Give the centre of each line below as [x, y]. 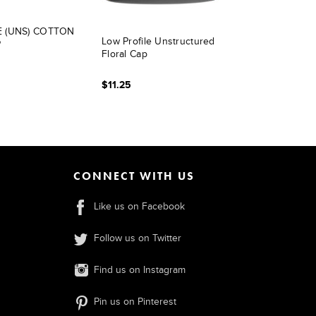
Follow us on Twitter [137, 238]
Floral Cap [124, 54]
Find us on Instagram [139, 270]
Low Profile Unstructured [158, 41]
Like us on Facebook [139, 206]
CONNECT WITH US [134, 176]
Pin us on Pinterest [135, 302]
